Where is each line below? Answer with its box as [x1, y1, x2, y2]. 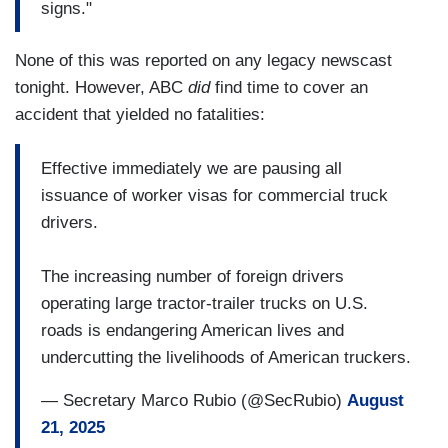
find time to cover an [210, 78, 368, 98]
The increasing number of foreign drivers [41, 266, 344, 286]
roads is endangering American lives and [41, 320, 344, 340]
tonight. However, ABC [15, 78, 188, 98]
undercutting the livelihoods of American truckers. [41, 347, 411, 367]
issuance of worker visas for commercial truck [41, 185, 388, 205]
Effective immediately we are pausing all [41, 158, 342, 178]
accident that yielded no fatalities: [15, 105, 265, 125]
